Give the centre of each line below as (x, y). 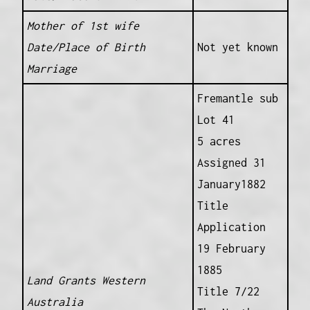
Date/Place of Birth (86, 47)
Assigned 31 (231, 162)
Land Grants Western (86, 280)
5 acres (219, 141)
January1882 (231, 184)
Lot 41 (216, 119)
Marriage (52, 68)
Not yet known (237, 47)
